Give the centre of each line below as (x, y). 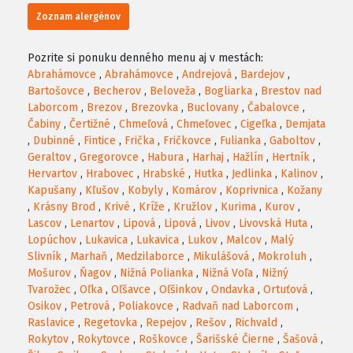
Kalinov (299, 174)
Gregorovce (109, 158)
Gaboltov (292, 141)
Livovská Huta (273, 224)
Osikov (45, 307)
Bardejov (262, 75)
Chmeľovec (204, 124)
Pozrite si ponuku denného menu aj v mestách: (145, 58)
